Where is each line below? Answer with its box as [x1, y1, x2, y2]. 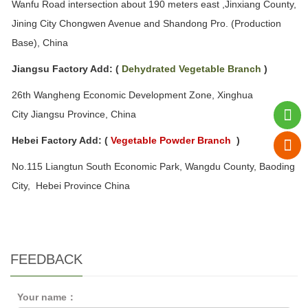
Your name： [17, 291, 76, 302]
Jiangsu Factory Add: [12, 63, 113, 74]
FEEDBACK [10, 251, 82, 267]
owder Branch [166, 134, 231, 146]
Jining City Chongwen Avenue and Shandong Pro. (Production [12, 17, 281, 29]
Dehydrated [122, 63, 179, 74]
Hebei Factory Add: [12, 134, 102, 146]
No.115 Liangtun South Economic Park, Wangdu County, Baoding [12, 160, 295, 172]
